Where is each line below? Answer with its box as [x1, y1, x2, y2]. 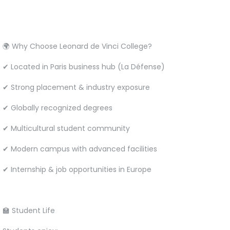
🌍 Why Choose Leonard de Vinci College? [3, 41, 152, 51]
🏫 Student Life [3, 205, 55, 216]
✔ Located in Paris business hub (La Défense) [3, 61, 165, 72]
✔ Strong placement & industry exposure [3, 82, 150, 92]
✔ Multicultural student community [3, 123, 130, 133]
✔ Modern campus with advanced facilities [3, 143, 157, 154]
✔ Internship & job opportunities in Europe [3, 164, 151, 175]
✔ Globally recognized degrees [3, 102, 112, 113]
